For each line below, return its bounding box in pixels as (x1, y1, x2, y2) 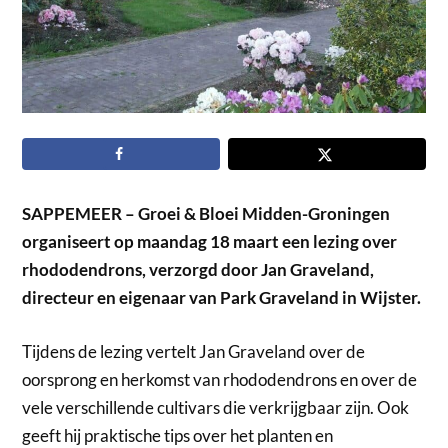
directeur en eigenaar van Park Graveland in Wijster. (22, 287, 422, 309)
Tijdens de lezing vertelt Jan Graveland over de (22, 340, 366, 362)
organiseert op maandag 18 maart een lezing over (22, 231, 398, 253)
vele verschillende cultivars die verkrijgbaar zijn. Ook (22, 396, 410, 418)
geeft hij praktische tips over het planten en (22, 424, 334, 446)
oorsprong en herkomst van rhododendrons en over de (22, 368, 418, 390)
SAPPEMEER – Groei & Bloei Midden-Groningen (22, 203, 391, 225)
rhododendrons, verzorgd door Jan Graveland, (22, 259, 375, 281)
